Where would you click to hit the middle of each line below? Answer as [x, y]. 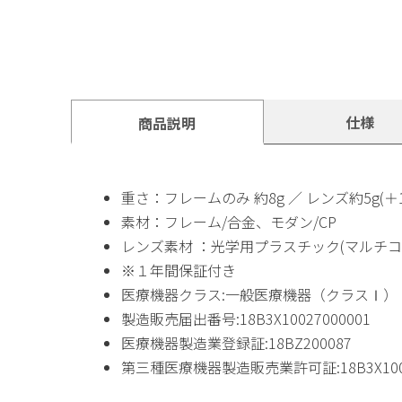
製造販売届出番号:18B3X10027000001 [246, 319]
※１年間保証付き [179, 271]
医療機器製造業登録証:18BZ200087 [236, 343]
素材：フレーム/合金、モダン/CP [229, 222]
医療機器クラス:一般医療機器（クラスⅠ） [259, 295]
